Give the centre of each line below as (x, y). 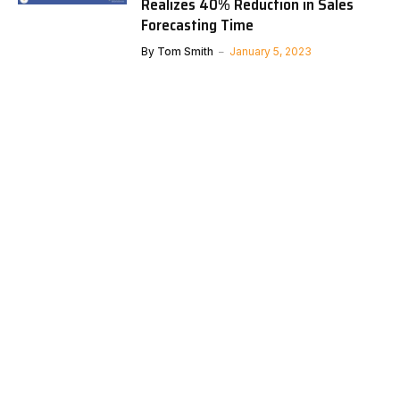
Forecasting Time (198, 25)
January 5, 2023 (271, 51)
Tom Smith (186, 51)
